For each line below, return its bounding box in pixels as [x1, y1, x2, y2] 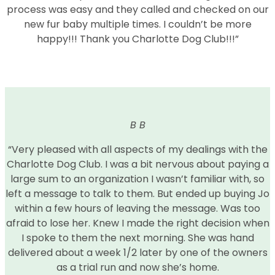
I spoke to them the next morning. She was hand [21, 230, 254, 245]
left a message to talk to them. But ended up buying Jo [6, 186, 269, 201]
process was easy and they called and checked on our [6, 2, 269, 17]
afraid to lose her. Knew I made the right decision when [6, 215, 269, 230]
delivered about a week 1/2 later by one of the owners [7, 245, 268, 260]
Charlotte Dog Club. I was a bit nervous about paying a [6, 157, 269, 171]
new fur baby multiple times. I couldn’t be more [23, 17, 252, 31]
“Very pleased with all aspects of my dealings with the [7, 142, 268, 157]
